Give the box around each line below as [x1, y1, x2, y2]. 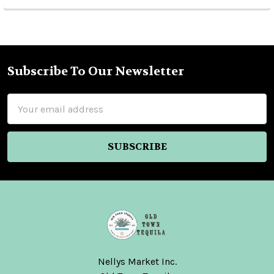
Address [7, 109, 43, 122]
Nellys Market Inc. [97, 256, 177, 268]
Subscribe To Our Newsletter [7, 64, 184, 80]
